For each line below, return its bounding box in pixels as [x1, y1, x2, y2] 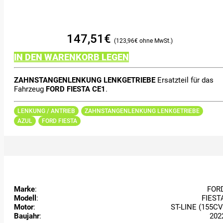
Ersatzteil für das [155, 76, 214, 85]
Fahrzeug [14, 85, 46, 94]
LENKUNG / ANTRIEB [17, 107, 75, 114]
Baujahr [14, 211, 39, 221]
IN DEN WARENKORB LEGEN [14, 51, 129, 62]
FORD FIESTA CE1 [46, 85, 106, 94]
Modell [14, 193, 36, 203]
